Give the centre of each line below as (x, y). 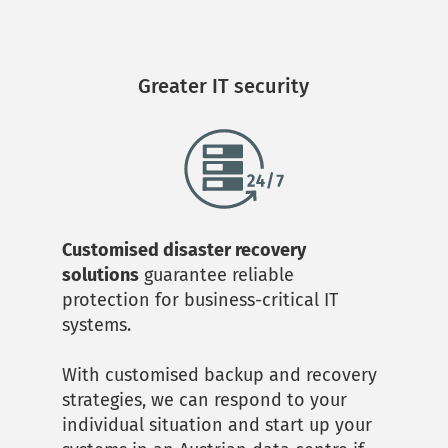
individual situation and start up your (217, 424)
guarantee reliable (217, 274)
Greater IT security (224, 86)
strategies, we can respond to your (205, 399)
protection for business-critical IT (200, 299)
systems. (99, 324)
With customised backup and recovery (220, 374)
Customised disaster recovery (184, 249)
